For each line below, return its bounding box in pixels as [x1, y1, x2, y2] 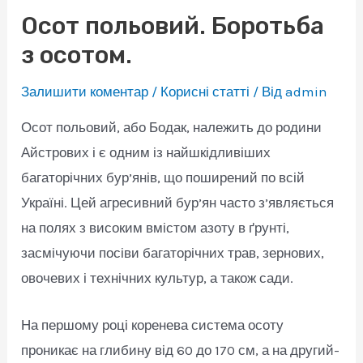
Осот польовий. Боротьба [21, 11, 325, 41]
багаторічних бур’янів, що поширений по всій [21, 169, 305, 186]
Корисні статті [160, 83, 250, 100]
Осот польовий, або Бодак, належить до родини [21, 119, 322, 135]
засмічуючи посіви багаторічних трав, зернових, [21, 245, 325, 261]
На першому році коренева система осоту [21, 317, 284, 334]
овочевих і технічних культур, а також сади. [21, 270, 294, 286]
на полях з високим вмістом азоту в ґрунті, [21, 220, 290, 236]
